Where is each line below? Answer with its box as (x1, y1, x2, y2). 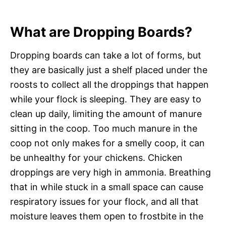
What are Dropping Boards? (10, 23, 192, 40)
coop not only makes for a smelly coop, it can (10, 137, 205, 148)
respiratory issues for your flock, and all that (10, 196, 199, 207)
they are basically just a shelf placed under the (10, 64, 207, 75)
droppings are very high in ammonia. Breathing (10, 166, 211, 178)
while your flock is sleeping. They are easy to (10, 93, 201, 104)
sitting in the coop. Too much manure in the (10, 123, 197, 134)
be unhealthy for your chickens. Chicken (10, 152, 183, 163)
